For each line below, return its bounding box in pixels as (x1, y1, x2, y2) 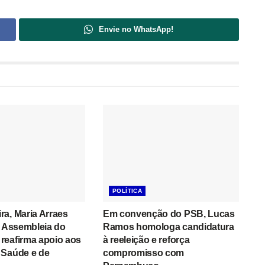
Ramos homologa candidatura (102, 222, 234, 232)
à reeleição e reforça (102, 235, 190, 245)
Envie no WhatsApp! (99, 24, 174, 34)
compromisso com (102, 248, 185, 258)
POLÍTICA (112, 188, 143, 195)
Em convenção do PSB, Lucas (102, 209, 235, 219)
